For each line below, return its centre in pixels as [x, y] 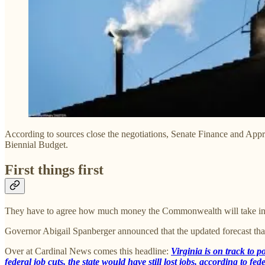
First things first [54, 170]
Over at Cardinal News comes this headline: [88, 251]
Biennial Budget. [36, 145]
